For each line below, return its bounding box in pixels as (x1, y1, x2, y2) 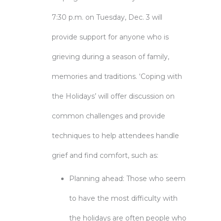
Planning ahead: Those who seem (69, 174, 185, 183)
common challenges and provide (52, 111, 165, 120)
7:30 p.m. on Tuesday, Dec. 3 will (52, 13, 162, 22)
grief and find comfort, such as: (52, 151, 158, 160)
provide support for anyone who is (52, 33, 169, 41)
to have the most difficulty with (69, 194, 178, 203)
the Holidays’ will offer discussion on (52, 92, 175, 101)
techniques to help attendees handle (52, 131, 179, 140)
